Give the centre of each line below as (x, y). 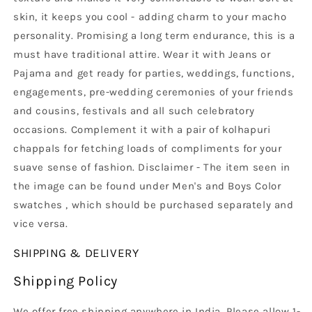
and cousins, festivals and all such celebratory (134, 111)
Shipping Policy (65, 281)
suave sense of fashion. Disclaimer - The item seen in (152, 167)
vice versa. (41, 224)
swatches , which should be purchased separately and (154, 205)
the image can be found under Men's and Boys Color (147, 186)
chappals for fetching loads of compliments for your (148, 149)
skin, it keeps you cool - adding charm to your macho (150, 17)
